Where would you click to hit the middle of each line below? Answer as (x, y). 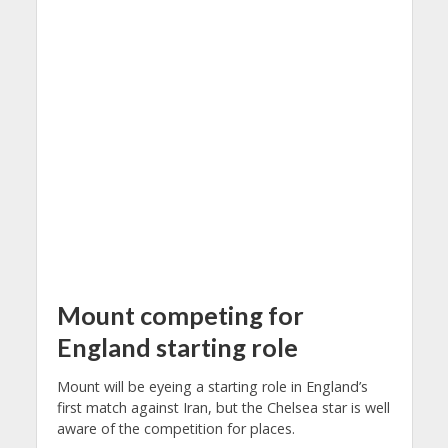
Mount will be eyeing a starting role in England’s (212, 386)
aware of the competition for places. (175, 428)
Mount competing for (180, 315)
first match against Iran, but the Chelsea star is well (223, 407)
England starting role (177, 347)
